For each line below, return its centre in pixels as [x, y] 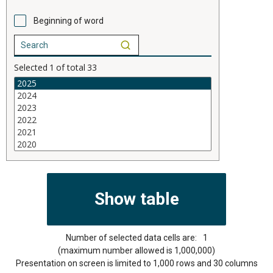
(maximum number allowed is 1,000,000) [136, 250]
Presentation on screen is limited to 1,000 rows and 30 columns [136, 263]
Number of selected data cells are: [131, 237]
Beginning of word [69, 20]
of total [71, 67]
